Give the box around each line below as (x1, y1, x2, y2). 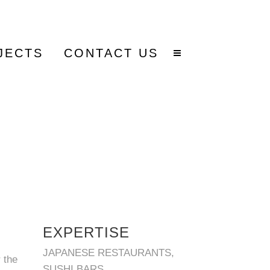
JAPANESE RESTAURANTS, (43, 247, 174, 259)
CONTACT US (64, 46, 159, 60)
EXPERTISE (43, 224, 130, 240)
